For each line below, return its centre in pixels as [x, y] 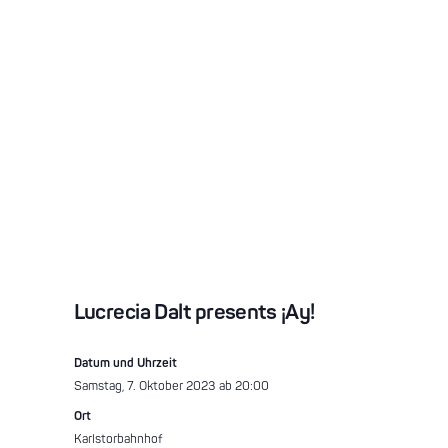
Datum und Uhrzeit [125, 363]
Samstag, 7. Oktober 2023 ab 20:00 [171, 386]
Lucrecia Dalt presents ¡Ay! [194, 312]
